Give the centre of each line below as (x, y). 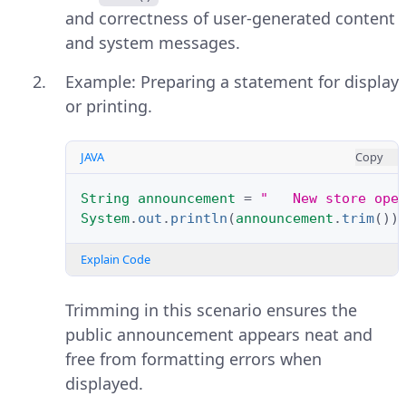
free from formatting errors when (193, 359)
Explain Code (116, 260)
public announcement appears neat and (219, 335)
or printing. (109, 106)
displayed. (104, 384)
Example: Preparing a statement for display (232, 82)
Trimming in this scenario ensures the (211, 310)
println (199, 219)
